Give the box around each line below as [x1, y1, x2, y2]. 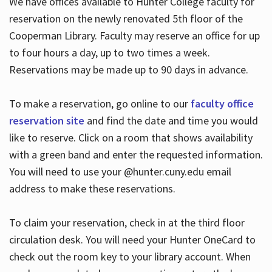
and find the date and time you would [84, 114, 258, 128]
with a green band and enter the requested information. [8, 148, 263, 162]
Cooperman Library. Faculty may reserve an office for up [8, 29, 260, 43]
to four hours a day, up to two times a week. [8, 46, 210, 60]
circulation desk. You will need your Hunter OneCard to [8, 233, 256, 247]
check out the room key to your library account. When [8, 250, 251, 264]
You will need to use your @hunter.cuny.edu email [8, 165, 231, 179]
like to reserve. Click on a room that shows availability [8, 131, 253, 145]
